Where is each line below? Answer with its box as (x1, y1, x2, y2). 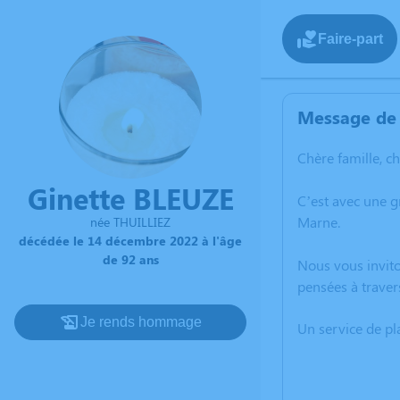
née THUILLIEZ (90, 213, 171, 230)
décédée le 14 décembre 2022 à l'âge (19, 232, 242, 249)
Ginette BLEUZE (27, 179, 234, 217)
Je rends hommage (80, 314, 202, 329)
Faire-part (318, 30, 383, 46)
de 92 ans (102, 251, 159, 268)
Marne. (297, 212, 340, 231)
